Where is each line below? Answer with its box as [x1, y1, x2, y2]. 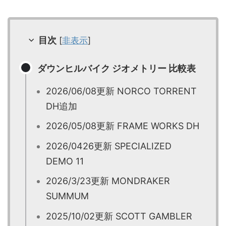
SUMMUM [46, 191, 89, 202]
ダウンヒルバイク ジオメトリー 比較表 [37, 63, 196, 74]
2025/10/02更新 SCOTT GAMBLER [46, 210, 192, 221]
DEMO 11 [46, 155, 84, 166]
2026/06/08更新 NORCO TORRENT [46, 86, 197, 97]
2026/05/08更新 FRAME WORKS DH [46, 121, 199, 132]
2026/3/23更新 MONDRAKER [46, 176, 170, 187]
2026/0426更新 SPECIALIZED [46, 140, 172, 151]
